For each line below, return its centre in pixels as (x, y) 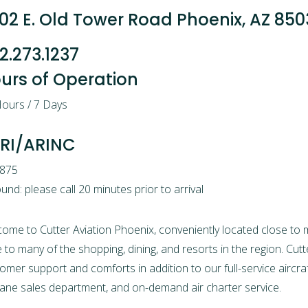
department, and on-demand (120, 287)
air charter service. (236, 287)
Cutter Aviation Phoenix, (98, 230)
